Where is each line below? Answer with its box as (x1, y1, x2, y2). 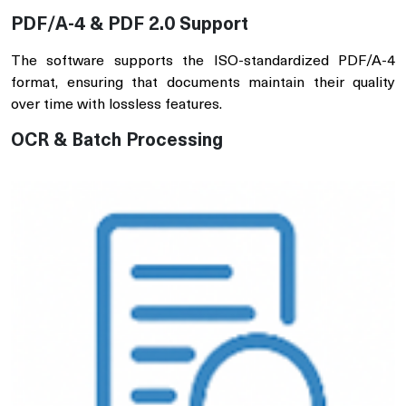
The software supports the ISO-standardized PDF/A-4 (11, 54, 395, 69)
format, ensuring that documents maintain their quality (11, 76, 395, 91)
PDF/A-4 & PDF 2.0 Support (11, 16, 248, 34)
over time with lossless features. (11, 98, 222, 112)
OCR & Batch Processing (11, 132, 223, 150)
